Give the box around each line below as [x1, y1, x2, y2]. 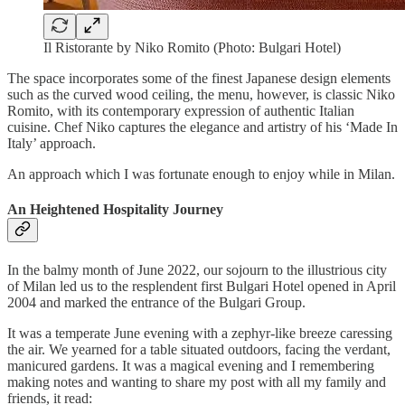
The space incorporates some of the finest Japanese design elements [7, 71, 391, 87]
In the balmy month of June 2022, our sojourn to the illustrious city [7, 261, 387, 278]
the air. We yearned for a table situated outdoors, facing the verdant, [7, 341, 391, 357]
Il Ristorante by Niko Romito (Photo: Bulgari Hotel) [43, 40, 341, 56]
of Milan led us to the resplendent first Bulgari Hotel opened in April [7, 278, 396, 294]
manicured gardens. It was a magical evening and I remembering [7, 357, 374, 373]
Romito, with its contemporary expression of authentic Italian [7, 103, 354, 119]
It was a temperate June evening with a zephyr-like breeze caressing [7, 325, 392, 341]
